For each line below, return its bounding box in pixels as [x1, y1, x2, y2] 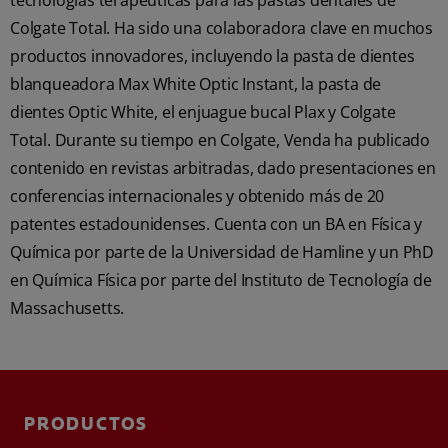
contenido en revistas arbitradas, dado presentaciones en [10, 157, 436, 179]
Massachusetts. [10, 297, 125, 319]
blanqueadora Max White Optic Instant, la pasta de [10, 73, 382, 95]
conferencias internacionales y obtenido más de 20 [10, 185, 385, 207]
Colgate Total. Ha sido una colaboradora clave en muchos [10, 17, 433, 39]
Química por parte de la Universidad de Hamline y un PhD [10, 241, 434, 263]
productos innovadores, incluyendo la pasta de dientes [10, 45, 415, 67]
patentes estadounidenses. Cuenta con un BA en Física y [10, 213, 423, 235]
